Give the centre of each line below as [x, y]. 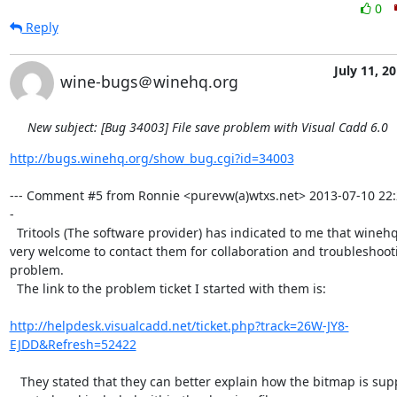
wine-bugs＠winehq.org [149, 82]
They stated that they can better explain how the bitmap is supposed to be [15, 381]
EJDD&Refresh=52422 [73, 344]
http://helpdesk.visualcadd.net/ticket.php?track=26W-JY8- [179, 326]
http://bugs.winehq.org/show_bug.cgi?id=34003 [152, 158]
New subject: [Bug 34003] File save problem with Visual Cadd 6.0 [207, 127]
